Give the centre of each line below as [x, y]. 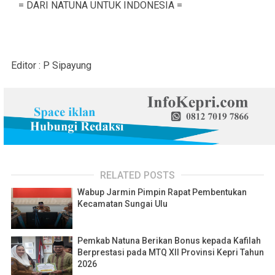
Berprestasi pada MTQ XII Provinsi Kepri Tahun [171, 253]
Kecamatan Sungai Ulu [122, 204]
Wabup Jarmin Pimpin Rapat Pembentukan [162, 192]
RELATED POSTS [137, 176]
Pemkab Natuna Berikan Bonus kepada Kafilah [169, 241]
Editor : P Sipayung [51, 66]
